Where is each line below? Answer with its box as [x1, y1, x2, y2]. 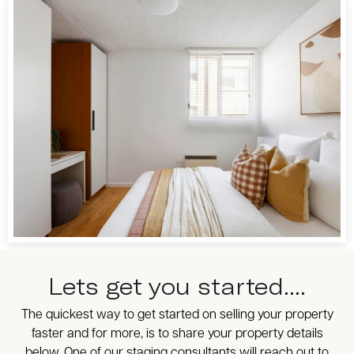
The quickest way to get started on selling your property [21, 309, 333, 322]
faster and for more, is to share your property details [31, 328, 323, 341]
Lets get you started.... [48, 273, 306, 300]
